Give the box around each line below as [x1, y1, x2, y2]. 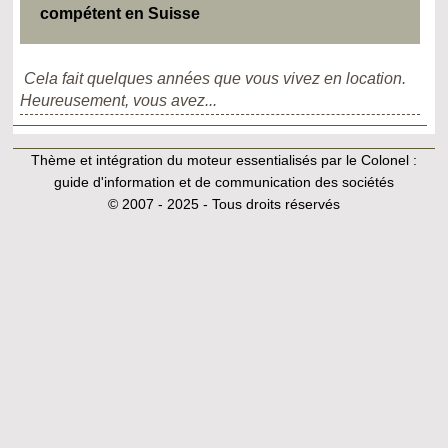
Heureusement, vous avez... [20, 92, 218, 110]
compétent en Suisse [39, 5, 200, 23]
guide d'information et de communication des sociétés [53, 174, 394, 191]
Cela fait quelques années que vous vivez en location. [24, 70, 407, 88]
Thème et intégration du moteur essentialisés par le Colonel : [30, 152, 417, 169]
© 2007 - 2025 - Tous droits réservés [107, 196, 340, 213]
